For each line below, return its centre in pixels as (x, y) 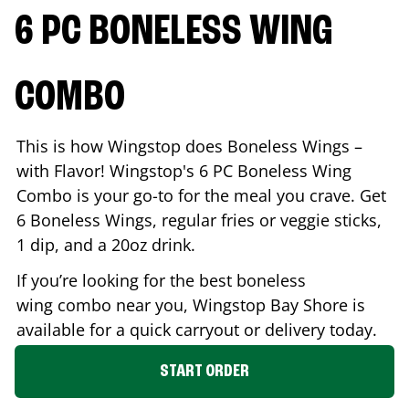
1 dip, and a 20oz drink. (106, 244)
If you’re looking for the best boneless (161, 280)
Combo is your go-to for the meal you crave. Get (201, 195)
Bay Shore (309, 304)
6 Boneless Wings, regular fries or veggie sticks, (199, 220)
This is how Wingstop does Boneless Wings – (189, 146)
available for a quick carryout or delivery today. (199, 329)
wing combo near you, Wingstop (143, 304)
